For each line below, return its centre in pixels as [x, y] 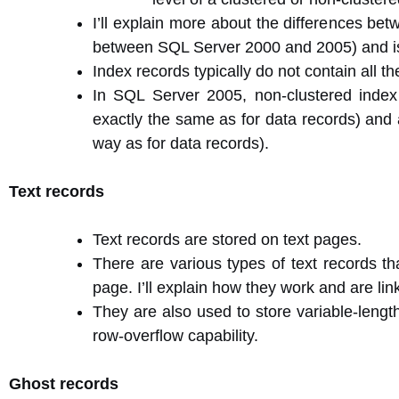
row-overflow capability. [175, 336]
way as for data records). [181, 143]
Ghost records [64, 384]
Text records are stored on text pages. [227, 240]
